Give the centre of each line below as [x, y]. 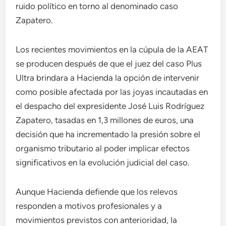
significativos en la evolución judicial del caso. [103, 162]
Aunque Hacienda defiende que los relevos [97, 192]
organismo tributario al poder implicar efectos [103, 148]
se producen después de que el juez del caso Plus [109, 64]
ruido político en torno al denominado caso [97, 6]
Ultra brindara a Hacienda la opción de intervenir [108, 78]
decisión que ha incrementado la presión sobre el [108, 134]
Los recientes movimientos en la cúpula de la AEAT [112, 49]
